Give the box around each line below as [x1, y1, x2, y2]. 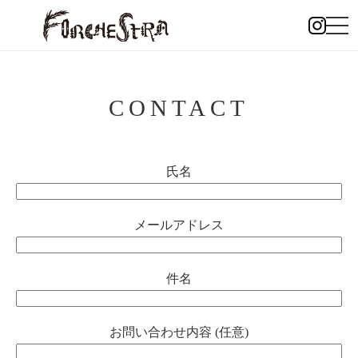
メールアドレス [134, 218, 224, 232]
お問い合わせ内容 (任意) [109, 325, 249, 339]
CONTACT [109, 95, 249, 121]
